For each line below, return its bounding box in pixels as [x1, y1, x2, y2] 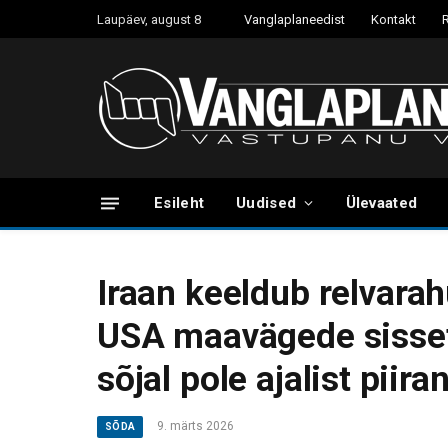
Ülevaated [345, 194, 418, 212]
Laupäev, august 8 [97, 11, 201, 27]
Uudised [236, 194, 297, 212]
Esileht [154, 194, 205, 212]
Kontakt [371, 11, 416, 27]
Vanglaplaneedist [244, 11, 345, 27]
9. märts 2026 [157, 419, 235, 433]
